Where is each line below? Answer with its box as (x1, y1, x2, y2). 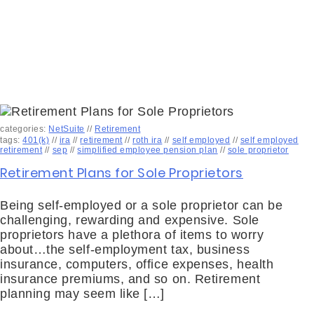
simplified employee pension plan (77, 145, 218, 156)
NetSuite (48, 124, 85, 135)
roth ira (132, 135, 163, 146)
